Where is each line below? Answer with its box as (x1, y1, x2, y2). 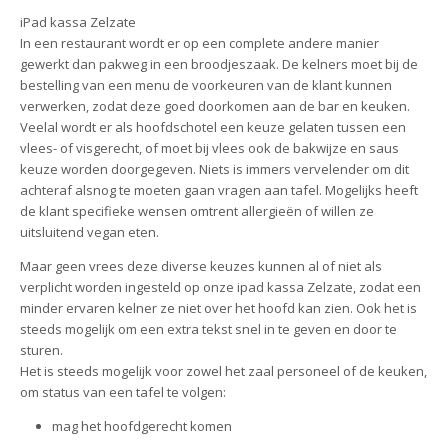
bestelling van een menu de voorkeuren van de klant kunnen (19, 76, 392, 95)
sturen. (19, 341, 63, 360)
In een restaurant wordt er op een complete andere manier (19, 34, 379, 53)
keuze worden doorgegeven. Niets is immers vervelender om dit (19, 160, 409, 179)
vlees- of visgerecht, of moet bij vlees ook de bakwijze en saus (19, 139, 399, 158)
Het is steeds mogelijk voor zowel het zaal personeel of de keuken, (19, 362, 427, 381)
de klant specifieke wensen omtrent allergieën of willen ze (19, 202, 374, 221)
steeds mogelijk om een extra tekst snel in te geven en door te (19, 320, 397, 339)
